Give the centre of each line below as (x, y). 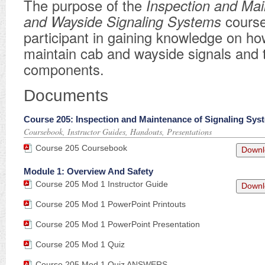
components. (64, 69)
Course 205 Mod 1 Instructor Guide (102, 184)
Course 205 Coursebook (81, 148)
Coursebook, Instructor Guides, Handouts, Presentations (118, 132)
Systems (196, 21)
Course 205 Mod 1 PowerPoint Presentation (118, 224)
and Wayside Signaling (96, 21)
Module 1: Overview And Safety (88, 171)
